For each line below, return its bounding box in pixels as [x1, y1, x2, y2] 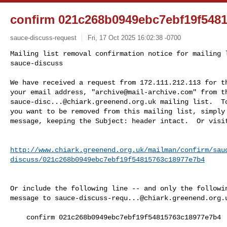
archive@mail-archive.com [95, 88, 193, 96]
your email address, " [10, 88, 95, 96]
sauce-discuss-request [10, 33, 77, 42]
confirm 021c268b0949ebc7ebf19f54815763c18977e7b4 [10, 213, 26, 221]
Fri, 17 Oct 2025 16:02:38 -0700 [87, 33, 181, 42]
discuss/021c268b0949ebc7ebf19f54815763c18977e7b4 [10, 155, 205, 164]
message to [10, 194, 55, 202]
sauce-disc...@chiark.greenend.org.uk [10, 97, 156, 106]
